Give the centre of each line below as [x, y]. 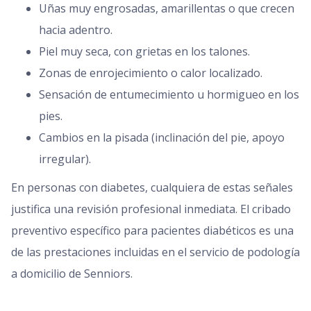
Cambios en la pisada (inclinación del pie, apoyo [162, 137]
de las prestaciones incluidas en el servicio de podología [155, 252]
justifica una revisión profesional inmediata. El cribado [151, 209]
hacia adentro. [76, 30]
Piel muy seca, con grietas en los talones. [144, 51]
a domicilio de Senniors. [72, 274]
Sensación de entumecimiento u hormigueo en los [169, 94]
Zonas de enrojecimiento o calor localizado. [151, 73]
